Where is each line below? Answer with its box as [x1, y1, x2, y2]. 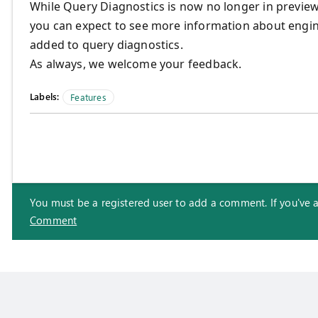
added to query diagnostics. [30, 37, 183, 53]
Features [70, 91, 106, 104]
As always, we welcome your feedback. [30, 56, 242, 72]
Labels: [30, 90, 60, 103]
